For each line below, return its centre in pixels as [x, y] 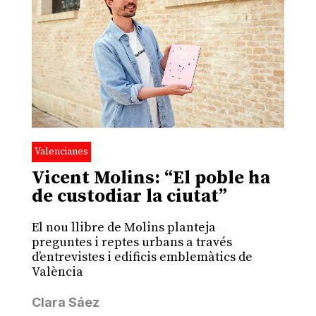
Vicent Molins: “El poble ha [151, 178]
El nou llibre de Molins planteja [123, 228]
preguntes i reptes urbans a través [132, 243]
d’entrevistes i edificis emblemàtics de [142, 257]
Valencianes [61, 152]
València [59, 272]
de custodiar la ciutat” [129, 197]
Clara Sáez [65, 303]
